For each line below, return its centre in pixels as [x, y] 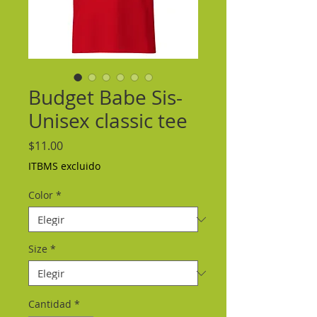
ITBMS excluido [64, 166]
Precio [79, 145]
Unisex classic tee [108, 121]
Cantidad [50, 304]
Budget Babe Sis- [105, 97]
